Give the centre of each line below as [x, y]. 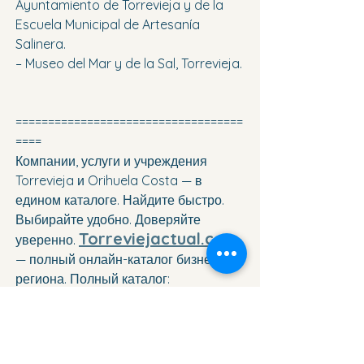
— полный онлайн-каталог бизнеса [122, 260]
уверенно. [47, 240]
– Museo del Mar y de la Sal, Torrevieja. [129, 64]
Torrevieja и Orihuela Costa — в [110, 181]
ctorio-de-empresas [76, 318]
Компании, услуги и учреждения [113, 161]
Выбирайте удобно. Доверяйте [110, 220]
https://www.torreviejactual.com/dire [128, 299]
